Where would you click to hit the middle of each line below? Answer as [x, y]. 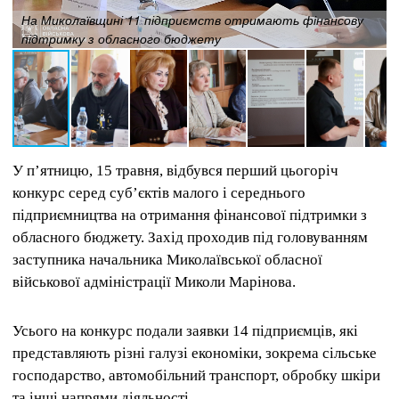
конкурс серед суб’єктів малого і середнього [159, 193]
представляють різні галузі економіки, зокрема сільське [195, 354]
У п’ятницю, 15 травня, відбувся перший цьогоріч [175, 171]
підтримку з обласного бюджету [121, 38]
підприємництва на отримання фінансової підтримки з [190, 215]
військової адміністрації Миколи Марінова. [154, 282]
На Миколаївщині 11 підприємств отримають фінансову [192, 20]
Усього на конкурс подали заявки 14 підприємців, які [185, 331]
